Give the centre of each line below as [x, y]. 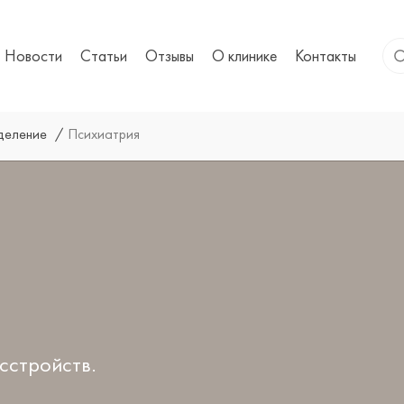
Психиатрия [104, 134]
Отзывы [170, 55]
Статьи [104, 55]
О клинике [244, 55]
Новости [33, 55]
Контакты [326, 55]
